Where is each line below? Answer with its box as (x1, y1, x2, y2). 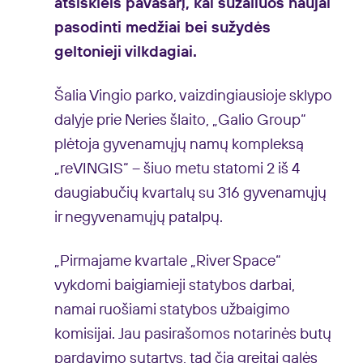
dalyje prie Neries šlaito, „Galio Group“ (53, 113, 306, 129)
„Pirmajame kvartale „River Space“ (53, 253, 281, 269)
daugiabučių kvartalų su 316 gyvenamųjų (53, 186, 327, 202)
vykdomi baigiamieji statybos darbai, (53, 277, 295, 293)
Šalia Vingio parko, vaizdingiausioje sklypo (53, 88, 332, 105)
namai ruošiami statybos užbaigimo (53, 301, 290, 318)
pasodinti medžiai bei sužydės (53, 20, 271, 36)
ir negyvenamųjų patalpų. (53, 210, 223, 226)
